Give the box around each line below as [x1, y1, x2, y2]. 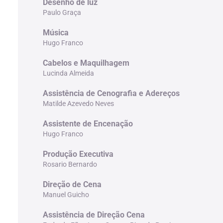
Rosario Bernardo [42, 160, 97, 168]
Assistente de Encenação [42, 118, 133, 128]
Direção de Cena [42, 179, 102, 189]
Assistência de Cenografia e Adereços [42, 88, 180, 98]
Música [42, 27, 69, 37]
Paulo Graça [42, 8, 81, 16]
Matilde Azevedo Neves [42, 99, 114, 108]
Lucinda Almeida [42, 69, 94, 77]
